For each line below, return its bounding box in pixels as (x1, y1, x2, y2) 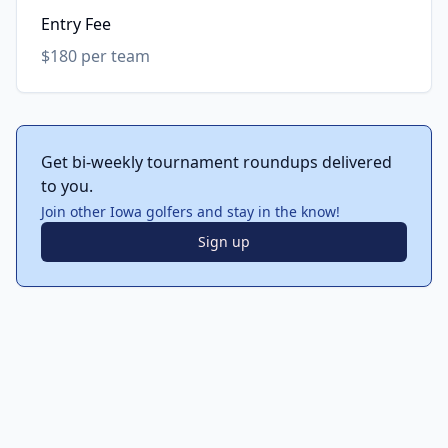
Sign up (198, 232, 250, 251)
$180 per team (41, 45, 150, 67)
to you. (41, 175, 93, 197)
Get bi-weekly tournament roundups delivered (41, 151, 392, 173)
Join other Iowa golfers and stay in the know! (41, 202, 340, 221)
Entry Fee (41, 13, 111, 35)
